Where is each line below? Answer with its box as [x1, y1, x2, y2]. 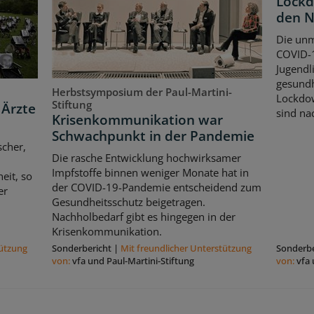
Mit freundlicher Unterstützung [120, 242, 252, 255]
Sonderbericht [51, 242, 111, 255]
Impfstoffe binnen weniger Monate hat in [51, 165, 249, 180]
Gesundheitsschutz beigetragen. [51, 195, 205, 210]
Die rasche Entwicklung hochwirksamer [51, 151, 241, 165]
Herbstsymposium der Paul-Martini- [51, 84, 232, 99]
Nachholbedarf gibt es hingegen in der [51, 210, 235, 224]
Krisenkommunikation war [51, 110, 223, 129]
